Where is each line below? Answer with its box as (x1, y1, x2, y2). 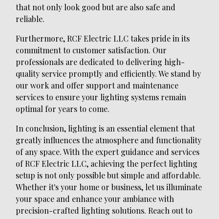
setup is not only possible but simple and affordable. (16, 170, 201, 181)
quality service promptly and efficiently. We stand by (16, 68, 201, 79)
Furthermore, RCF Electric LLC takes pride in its (16, 33, 190, 44)
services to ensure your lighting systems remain (16, 92, 186, 103)
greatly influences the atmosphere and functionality (16, 135, 201, 146)
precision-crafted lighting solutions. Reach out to (16, 205, 193, 216)
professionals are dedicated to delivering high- (16, 57, 185, 67)
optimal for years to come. (16, 104, 109, 114)
